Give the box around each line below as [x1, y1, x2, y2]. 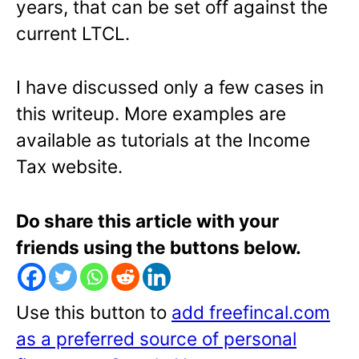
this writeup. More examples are [16, 102, 286, 124]
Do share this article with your [16, 210, 279, 232]
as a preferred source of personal [16, 328, 296, 350]
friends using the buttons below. [16, 236, 301, 259]
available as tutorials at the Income [16, 128, 310, 151]
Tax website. [16, 155, 123, 177]
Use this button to [16, 301, 171, 324]
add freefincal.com [171, 301, 330, 324]
